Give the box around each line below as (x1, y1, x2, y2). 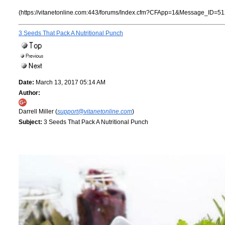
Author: (19, 89, 40, 97)
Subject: (19, 119, 42, 126)
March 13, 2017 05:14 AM (34, 79, 105, 86)
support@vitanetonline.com (57, 108, 132, 116)
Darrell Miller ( (19, 108, 57, 116)
